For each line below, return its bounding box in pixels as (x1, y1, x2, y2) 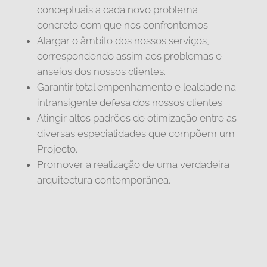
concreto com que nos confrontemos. (36, 18, 210, 31)
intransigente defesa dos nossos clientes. (36, 96, 224, 108)
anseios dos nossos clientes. (36, 65, 166, 77)
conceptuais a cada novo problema (36, 3, 198, 15)
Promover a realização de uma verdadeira (36, 158, 229, 170)
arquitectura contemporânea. (36, 173, 170, 186)
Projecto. (36, 142, 77, 155)
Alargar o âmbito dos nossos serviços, (36, 34, 209, 46)
